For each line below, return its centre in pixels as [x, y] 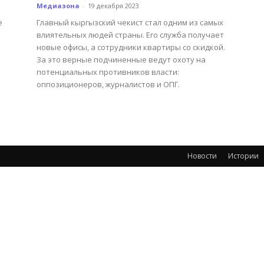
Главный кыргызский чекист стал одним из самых [130, 22]
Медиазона [58, 6]
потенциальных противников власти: [108, 72]
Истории [243, 156]
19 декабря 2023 [113, 6]
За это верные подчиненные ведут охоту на [121, 60]
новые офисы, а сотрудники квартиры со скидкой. [131, 47]
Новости [202, 156]
